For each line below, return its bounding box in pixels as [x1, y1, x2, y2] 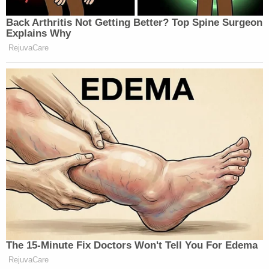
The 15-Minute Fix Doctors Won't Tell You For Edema [6, 239, 258, 251]
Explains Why [6, 28, 71, 40]
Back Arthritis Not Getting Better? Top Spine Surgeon [6, 17, 262, 29]
